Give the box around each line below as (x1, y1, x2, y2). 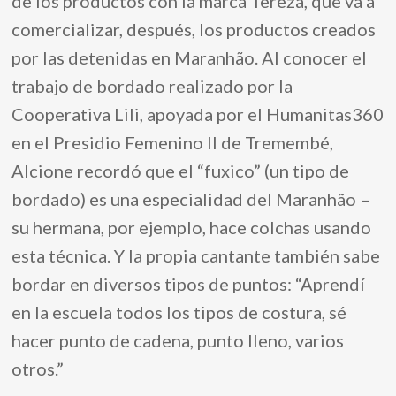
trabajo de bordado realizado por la (11, 75, 293, 96)
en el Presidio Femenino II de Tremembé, (11, 132, 334, 153)
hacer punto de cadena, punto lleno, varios (11, 330, 345, 351)
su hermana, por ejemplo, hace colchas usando (11, 217, 372, 238)
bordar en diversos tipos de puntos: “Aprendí (11, 273, 366, 294)
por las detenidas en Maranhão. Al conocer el (11, 47, 368, 68)
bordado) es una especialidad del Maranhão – (11, 188, 371, 209)
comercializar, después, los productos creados (11, 19, 377, 40)
